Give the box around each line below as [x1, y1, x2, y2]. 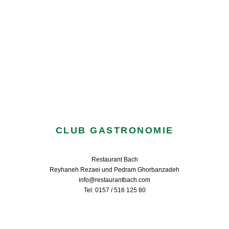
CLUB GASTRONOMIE [55, 125, 174, 136]
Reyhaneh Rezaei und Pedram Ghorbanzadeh [50, 166, 179, 174]
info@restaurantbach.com [79, 176, 150, 184]
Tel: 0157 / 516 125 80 [83, 187, 146, 194]
